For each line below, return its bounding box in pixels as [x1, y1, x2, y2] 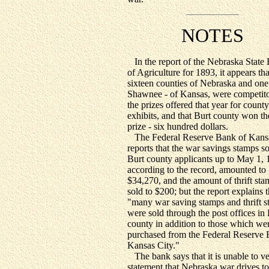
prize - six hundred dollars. [127, 121, 228, 131]
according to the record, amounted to [127, 165, 266, 175]
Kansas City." [127, 240, 180, 250]
